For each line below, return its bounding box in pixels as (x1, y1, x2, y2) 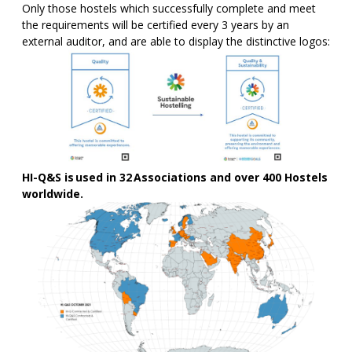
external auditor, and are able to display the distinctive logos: (22, 33, 330, 49)
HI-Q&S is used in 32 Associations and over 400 (22, 169, 284, 185)
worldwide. (22, 185, 83, 201)
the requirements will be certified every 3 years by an (22, 16, 289, 32)
